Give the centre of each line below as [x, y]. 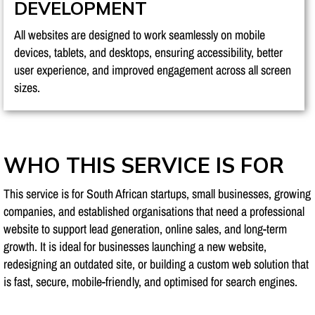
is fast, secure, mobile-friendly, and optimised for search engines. [150, 281]
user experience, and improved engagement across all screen [153, 70]
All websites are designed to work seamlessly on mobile [140, 34]
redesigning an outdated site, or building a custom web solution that [156, 264]
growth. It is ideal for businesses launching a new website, [135, 246]
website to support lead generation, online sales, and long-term [145, 229]
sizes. [27, 87]
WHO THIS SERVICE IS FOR [144, 165]
